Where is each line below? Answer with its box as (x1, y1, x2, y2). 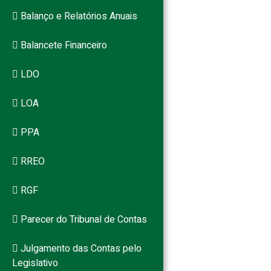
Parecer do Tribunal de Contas (18, 212, 147, 227)
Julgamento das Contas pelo (18, 241, 142, 256)
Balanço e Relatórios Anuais (18, 9, 137, 24)
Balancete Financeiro (18, 38, 107, 53)
